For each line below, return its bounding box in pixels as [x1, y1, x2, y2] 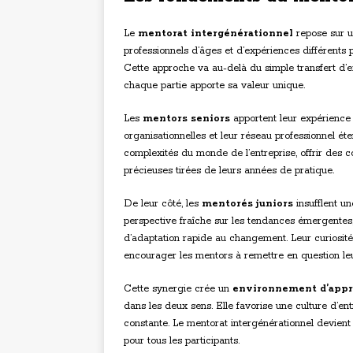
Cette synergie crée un [124, 283, 232, 295]
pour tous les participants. [124, 335, 240, 347]
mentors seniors [143, 113, 230, 125]
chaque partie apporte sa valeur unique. [124, 80, 305, 92]
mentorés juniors [202, 198, 293, 210]
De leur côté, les [124, 198, 202, 210]
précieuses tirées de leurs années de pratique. [124, 165, 334, 177]
